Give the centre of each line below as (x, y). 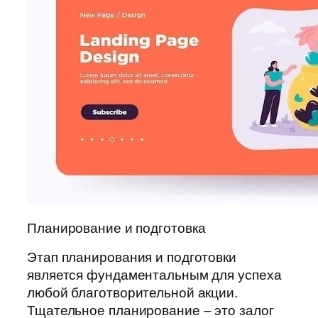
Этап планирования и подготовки (132, 258)
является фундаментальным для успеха (154, 275)
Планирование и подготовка (116, 228)
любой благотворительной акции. (132, 293)
